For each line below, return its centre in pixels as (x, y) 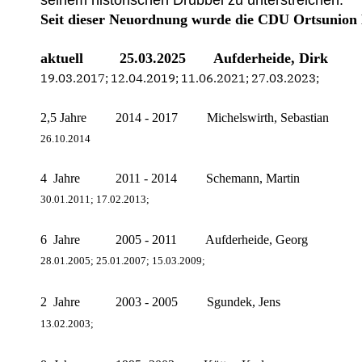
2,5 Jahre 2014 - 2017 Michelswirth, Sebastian (185, 118)
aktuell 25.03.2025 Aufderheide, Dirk (184, 59)
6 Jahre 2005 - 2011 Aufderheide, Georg (174, 240)
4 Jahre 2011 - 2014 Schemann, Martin (170, 179)
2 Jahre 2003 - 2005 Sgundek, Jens (160, 302)
